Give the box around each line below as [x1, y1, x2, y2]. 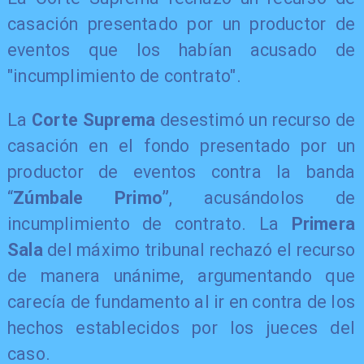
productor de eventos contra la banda [6, 161, 356, 182]
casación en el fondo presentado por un [6, 135, 356, 156]
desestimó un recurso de [155, 109, 356, 130]
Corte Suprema [32, 109, 156, 130]
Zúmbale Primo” [13, 187, 170, 208]
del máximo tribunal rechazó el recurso [42, 239, 356, 260]
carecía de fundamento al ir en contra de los [6, 291, 356, 312]
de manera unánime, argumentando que [6, 265, 356, 286]
